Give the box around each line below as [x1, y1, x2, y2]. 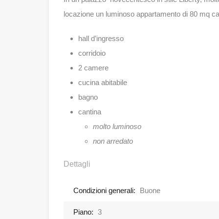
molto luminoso [93, 122, 141, 131]
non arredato [93, 137, 133, 146]
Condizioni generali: [73, 186, 135, 195]
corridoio [78, 49, 106, 58]
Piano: [73, 208, 93, 217]
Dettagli [64, 160, 90, 169]
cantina [78, 108, 101, 116]
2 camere [78, 64, 109, 72]
